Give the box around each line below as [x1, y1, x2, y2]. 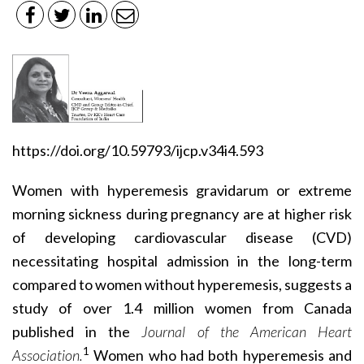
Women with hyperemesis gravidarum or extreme [12, 180, 352, 199]
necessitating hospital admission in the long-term [12, 251, 352, 270]
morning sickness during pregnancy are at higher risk [12, 204, 352, 223]
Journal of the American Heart [141, 322, 353, 340]
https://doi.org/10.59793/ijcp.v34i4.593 [12, 141, 263, 159]
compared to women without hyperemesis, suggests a [12, 275, 352, 293]
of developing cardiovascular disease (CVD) [12, 227, 352, 246]
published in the [12, 322, 142, 340]
